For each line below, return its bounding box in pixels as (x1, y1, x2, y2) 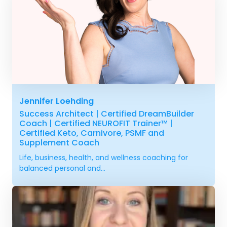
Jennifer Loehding (19, 95, 94, 107)
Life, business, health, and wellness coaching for (19, 153, 188, 163)
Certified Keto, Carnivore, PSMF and (19, 127, 164, 139)
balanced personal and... (19, 163, 105, 174)
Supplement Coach (19, 137, 99, 149)
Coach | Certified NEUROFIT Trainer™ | (19, 118, 173, 130)
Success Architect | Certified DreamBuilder (19, 108, 194, 120)
